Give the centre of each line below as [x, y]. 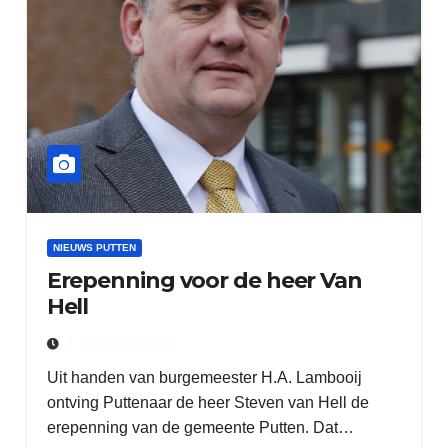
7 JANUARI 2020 [119, 344]
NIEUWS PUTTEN [94, 247]
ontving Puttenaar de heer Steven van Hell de [207, 402]
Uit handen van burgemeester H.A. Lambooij [204, 377]
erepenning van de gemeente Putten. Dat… [200, 427]
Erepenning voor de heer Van [204, 280]
